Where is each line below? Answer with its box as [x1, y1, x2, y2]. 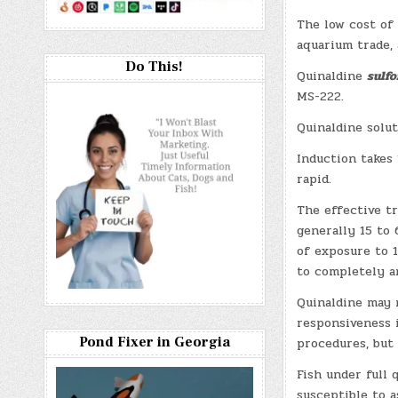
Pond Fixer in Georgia [78, 333, 230, 351]
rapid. [296, 170, 331, 189]
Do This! [125, 58, 184, 76]
